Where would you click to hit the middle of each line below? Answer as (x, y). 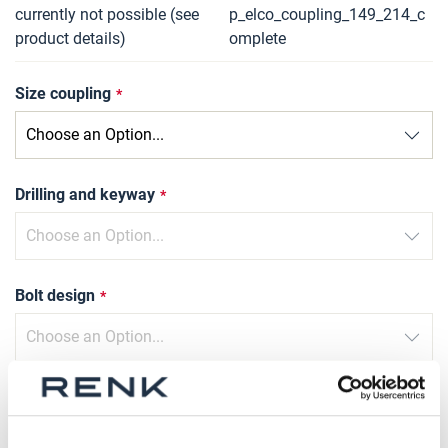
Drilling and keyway (85, 194)
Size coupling (63, 93)
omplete (257, 38)
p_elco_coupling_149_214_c (327, 14)
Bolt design (55, 295)
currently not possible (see (107, 14)
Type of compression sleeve (116, 396)
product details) (70, 38)
